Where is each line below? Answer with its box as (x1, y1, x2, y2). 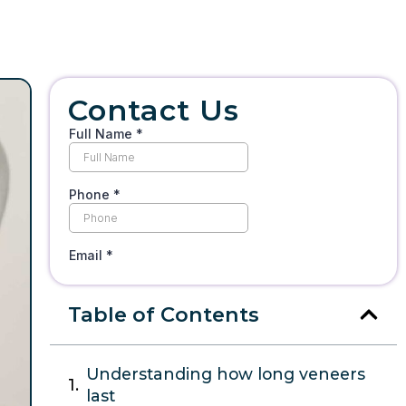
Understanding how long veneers (85, 364, 365, 383)
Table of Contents (67, 302, 259, 327)
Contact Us (67, 92, 239, 128)
